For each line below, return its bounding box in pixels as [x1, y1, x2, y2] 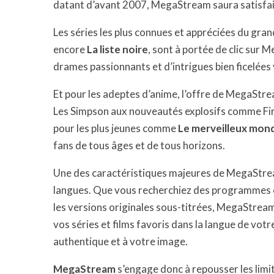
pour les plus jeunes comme [53, 122, 178, 135]
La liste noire [87, 43, 148, 56]
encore [53, 43, 87, 56]
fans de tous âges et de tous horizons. [53, 139, 225, 152]
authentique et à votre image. [53, 235, 188, 248]
